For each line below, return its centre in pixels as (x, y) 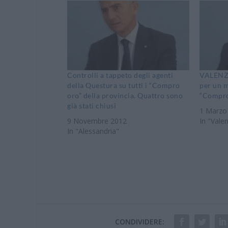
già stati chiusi (92, 105)
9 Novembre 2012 (97, 121)
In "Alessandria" (93, 131)
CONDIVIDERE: (140, 221)
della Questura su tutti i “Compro (124, 85)
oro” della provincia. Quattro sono (125, 95)
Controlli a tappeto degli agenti (120, 75)
